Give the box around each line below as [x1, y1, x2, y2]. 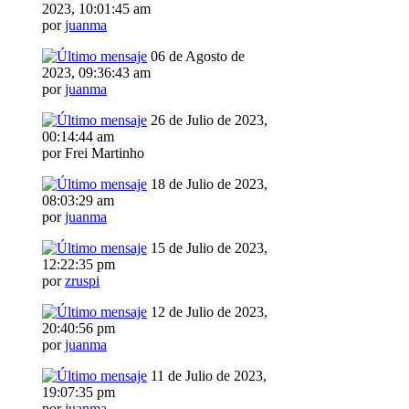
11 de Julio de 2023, [147, 368, 267, 384]
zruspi [65, 273, 100, 289]
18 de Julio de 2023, [147, 176, 267, 193]
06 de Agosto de [147, 48, 245, 65]
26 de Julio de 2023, [147, 112, 267, 129]
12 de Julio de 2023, [147, 304, 267, 320]
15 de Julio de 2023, [147, 240, 267, 257]
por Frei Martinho [42, 145, 144, 162]
